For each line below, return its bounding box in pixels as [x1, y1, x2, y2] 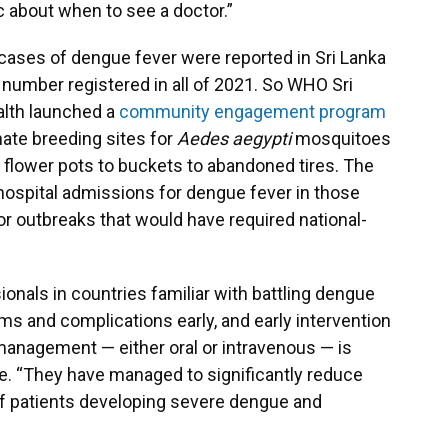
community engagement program [119, 101, 386, 122]
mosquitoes [291, 128, 391, 149]
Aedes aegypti [177, 128, 291, 149]
